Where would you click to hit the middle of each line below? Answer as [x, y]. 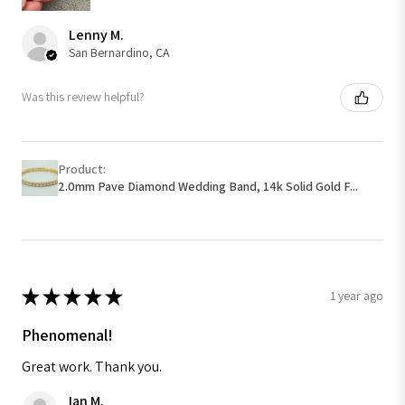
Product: [83, 169]
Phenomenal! [67, 334]
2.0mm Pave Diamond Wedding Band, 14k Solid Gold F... [208, 186]
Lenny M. [96, 34]
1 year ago [357, 296]
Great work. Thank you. [92, 366]
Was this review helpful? [83, 97]
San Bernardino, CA [119, 52]
